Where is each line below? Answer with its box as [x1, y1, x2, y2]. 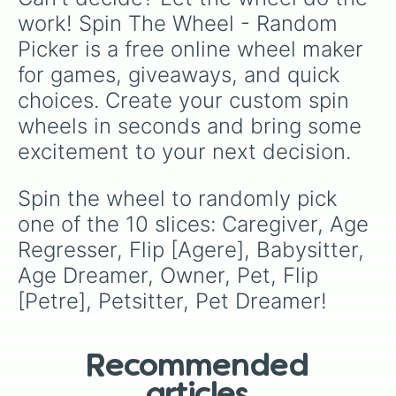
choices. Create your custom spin [18, 88, 355, 113]
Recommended [87, 353, 309, 381]
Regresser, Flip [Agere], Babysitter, [18, 237, 370, 263]
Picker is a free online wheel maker [18, 36, 369, 62]
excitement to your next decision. [18, 139, 351, 164]
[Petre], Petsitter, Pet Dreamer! [18, 288, 327, 314]
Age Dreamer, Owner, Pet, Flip [18, 263, 324, 288]
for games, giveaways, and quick [18, 62, 346, 88]
